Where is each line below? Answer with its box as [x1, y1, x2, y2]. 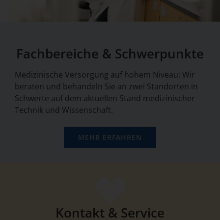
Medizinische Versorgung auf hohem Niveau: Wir [15, 69, 195, 80]
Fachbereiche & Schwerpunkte [16, 44, 204, 62]
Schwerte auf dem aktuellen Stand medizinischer [15, 92, 195, 104]
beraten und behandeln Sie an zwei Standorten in [15, 81, 198, 92]
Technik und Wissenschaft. [15, 104, 113, 115]
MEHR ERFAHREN [78, 132, 142, 142]
